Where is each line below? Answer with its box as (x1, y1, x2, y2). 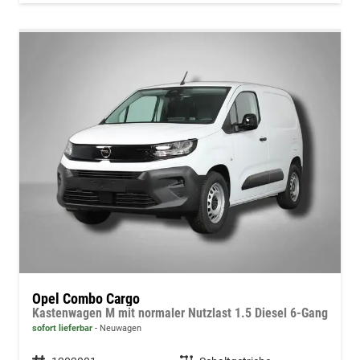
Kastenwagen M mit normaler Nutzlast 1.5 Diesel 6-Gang (32, 305, 328, 321)
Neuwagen (97, 323, 141, 334)
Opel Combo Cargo (32, 290, 140, 308)
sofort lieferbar (32, 323, 92, 334)
